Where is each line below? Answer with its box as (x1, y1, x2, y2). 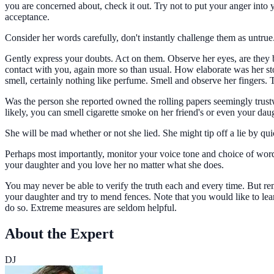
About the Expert (5, 226, 114, 242)
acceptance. (5, 12, 52, 23)
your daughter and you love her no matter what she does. (5, 160, 226, 171)
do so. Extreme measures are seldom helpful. (5, 202, 179, 213)
